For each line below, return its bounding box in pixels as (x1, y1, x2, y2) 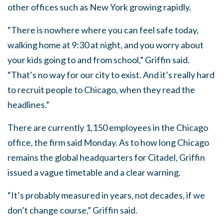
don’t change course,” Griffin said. (7, 205, 137, 216)
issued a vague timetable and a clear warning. (7, 167, 181, 178)
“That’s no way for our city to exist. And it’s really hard (7, 69, 215, 80)
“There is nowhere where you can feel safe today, (7, 24, 199, 35)
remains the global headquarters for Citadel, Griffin (7, 152, 205, 163)
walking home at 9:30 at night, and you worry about (7, 39, 204, 50)
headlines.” (7, 99, 49, 110)
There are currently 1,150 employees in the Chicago (7, 122, 208, 133)
